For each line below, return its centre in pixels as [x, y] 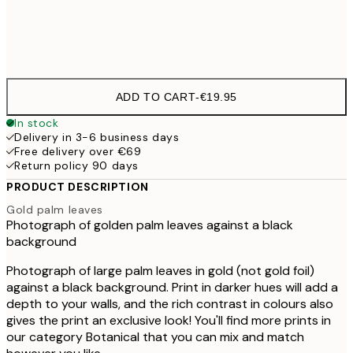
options [41, 60]
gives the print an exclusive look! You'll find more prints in [169, 321]
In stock [37, 123]
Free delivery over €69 [78, 151]
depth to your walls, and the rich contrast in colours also [170, 304]
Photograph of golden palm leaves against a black [150, 225]
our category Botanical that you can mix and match [155, 337]
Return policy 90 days [76, 165]
